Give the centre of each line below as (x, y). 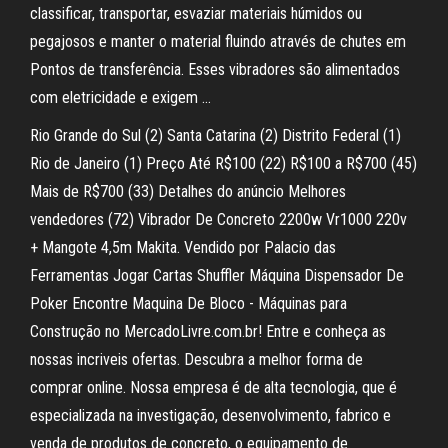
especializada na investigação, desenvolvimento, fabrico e (210, 415)
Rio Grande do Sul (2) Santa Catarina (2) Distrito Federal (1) (215, 135)
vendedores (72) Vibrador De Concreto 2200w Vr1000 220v (218, 219)
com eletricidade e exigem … (120, 97)
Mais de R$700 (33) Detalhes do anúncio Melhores (188, 191)
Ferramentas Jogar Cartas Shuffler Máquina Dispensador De (217, 275)
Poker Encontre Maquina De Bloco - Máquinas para (188, 303)
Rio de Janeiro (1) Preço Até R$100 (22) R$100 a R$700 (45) (223, 163)
